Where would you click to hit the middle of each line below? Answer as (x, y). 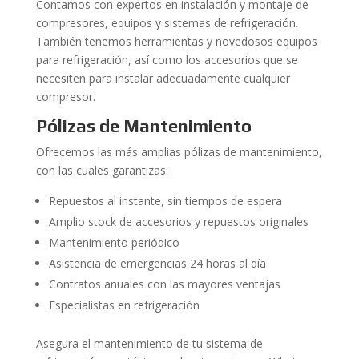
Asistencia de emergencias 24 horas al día (157, 263)
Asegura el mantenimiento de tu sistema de (149, 343)
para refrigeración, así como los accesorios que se (167, 60)
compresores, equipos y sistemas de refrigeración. (167, 23)
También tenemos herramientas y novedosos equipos (176, 41)
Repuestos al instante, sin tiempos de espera (165, 201)
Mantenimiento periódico (114, 242)
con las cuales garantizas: (102, 170)
